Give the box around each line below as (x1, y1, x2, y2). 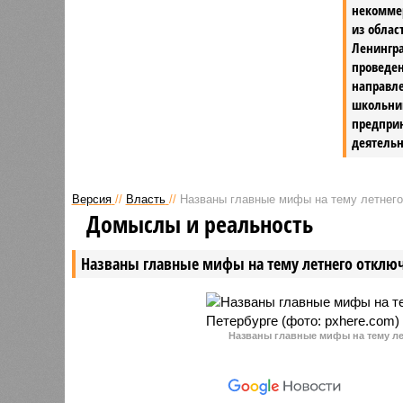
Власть (125, 192, 166, 206)
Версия (71, 192, 112, 206)
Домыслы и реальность (85, 207, 313, 240)
